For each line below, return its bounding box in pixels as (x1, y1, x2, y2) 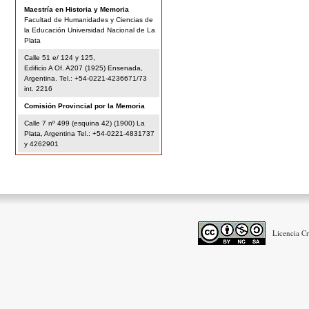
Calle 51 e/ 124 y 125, (24, 54, 96, 62)
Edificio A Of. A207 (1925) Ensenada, (24, 64, 143, 72)
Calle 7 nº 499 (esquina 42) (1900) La (24, 119, 146, 128)
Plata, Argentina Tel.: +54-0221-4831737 (24, 130, 155, 138)
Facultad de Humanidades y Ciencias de (24, 16, 154, 24)
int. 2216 (24, 85, 53, 93)
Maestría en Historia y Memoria (24, 6, 130, 14)
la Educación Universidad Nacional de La (24, 26, 156, 34)
